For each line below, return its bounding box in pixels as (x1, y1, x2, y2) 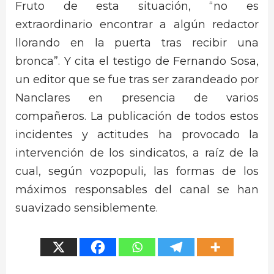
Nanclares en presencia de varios (15, 91, 259, 105)
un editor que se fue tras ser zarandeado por (15, 72, 259, 86)
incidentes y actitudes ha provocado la (15, 127, 259, 141)
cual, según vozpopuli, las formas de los (15, 164, 259, 178)
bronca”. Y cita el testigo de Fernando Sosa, (15, 54, 259, 68)
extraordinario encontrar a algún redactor (15, 17, 259, 31)
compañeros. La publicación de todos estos (15, 109, 259, 123)
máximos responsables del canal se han (15, 182, 259, 196)
